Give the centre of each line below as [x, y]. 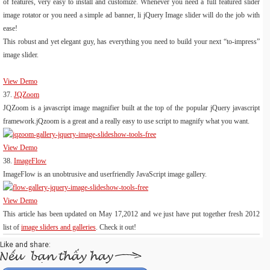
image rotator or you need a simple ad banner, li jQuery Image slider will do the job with [131, 15]
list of [12, 227]
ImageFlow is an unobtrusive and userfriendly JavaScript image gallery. [105, 174]
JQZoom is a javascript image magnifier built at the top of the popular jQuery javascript [131, 108]
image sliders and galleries [58, 227]
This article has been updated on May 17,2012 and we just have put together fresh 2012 [131, 214]
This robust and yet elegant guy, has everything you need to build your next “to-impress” [131, 41]
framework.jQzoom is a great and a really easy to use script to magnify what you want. [126, 121]
